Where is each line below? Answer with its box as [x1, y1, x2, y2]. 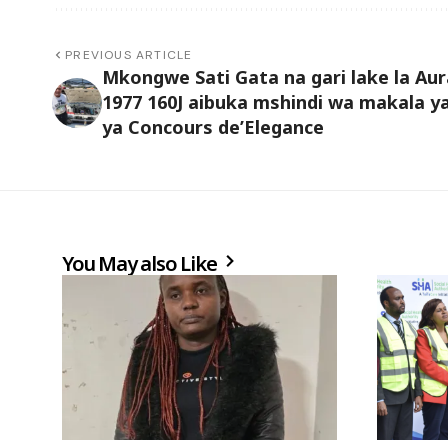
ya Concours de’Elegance [102, 115, 324, 140]
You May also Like [62, 250, 221, 278]
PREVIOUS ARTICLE [65, 47, 193, 64]
